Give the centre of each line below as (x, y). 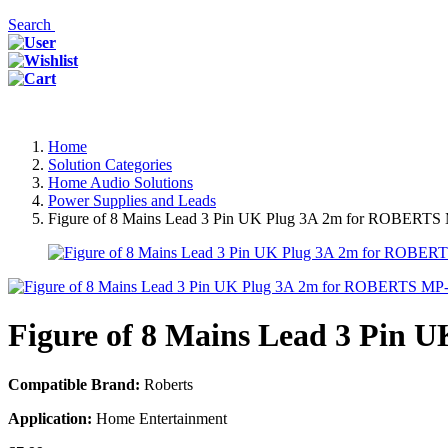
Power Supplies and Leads (132, 200)
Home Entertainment (159, 418)
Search (31, 24)
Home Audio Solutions (120, 182)
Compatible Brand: (74, 384)
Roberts (166, 384)
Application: (50, 418)
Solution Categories (110, 164)
